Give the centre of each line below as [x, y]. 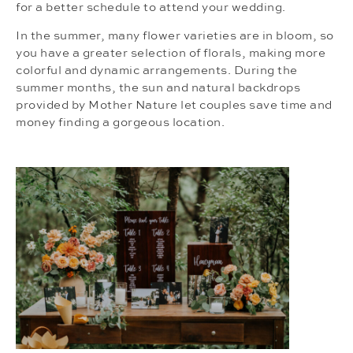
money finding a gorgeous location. [120, 123]
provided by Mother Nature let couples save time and [174, 106]
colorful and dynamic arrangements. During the [157, 71]
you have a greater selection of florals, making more [171, 54]
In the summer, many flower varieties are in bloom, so [175, 36]
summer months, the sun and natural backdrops [158, 88]
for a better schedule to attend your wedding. [151, 8]
